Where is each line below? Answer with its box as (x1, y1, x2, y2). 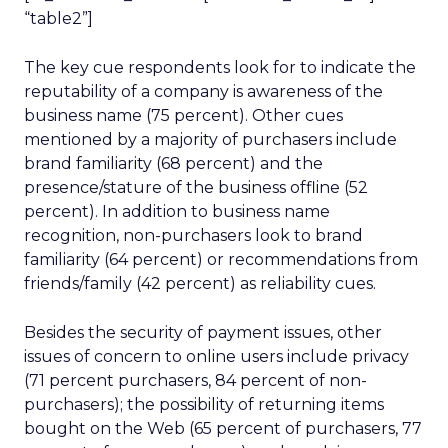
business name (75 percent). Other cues (24, 106, 343, 125)
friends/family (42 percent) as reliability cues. (24, 274, 376, 293)
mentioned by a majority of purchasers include (24, 130, 397, 149)
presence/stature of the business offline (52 (24, 178, 368, 197)
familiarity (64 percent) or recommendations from (24, 250, 418, 269)
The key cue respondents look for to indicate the (24, 58, 416, 77)
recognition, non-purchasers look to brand (24, 226, 363, 245)
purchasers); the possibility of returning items (24, 395, 384, 414)
